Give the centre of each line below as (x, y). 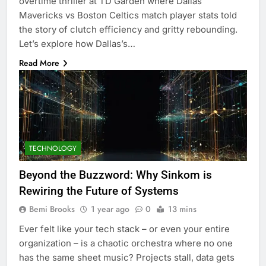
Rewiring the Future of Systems (99, 191)
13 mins (182, 209)
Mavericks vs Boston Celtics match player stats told (128, 15)
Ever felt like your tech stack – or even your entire (124, 229)
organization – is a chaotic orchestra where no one (126, 243)
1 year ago (110, 209)
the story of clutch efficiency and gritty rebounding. (128, 29)
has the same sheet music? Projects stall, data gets (127, 258)
